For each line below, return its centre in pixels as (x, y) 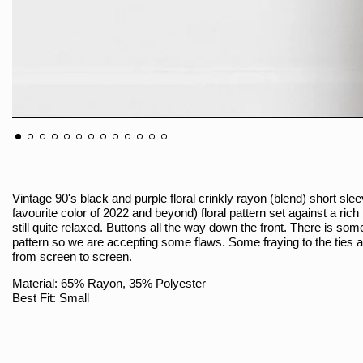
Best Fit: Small (51, 297)
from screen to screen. (72, 256)
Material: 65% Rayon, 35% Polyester (109, 283)
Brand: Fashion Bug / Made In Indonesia (118, 327)
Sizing (30, 353)
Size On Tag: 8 (51, 312)
